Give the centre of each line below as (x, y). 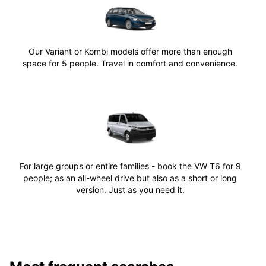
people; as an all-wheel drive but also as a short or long (130, 178)
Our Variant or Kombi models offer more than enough (130, 51)
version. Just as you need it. (130, 190)
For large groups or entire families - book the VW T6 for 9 (130, 166)
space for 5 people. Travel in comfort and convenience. (130, 63)
